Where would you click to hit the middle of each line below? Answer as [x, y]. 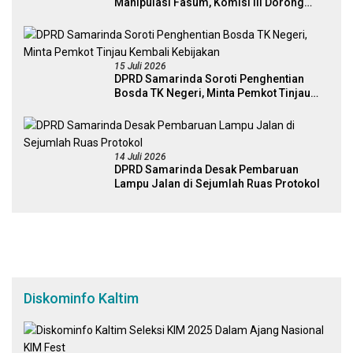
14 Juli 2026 [140, 157]
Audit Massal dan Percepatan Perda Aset [219, 17]
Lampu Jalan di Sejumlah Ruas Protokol [217, 184]
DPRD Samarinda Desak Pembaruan [206, 170]
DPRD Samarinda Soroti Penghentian [209, 79]
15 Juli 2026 [140, 67]
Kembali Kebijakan [162, 108]
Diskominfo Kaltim [81, 299]
